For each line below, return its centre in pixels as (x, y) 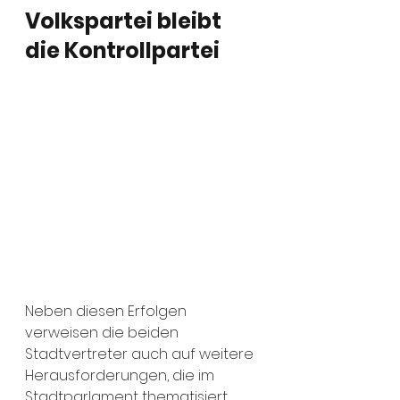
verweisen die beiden (104, 333)
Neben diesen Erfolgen (108, 311)
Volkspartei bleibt (125, 21)
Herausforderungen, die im (121, 375)
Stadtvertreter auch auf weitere (141, 354)
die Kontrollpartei (122, 50)
